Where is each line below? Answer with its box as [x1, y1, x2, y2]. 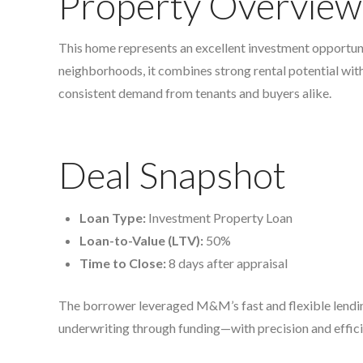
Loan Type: [79, 209, 147, 225]
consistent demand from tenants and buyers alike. [58, 85, 331, 101]
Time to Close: [79, 254, 167, 271]
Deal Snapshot [58, 152, 286, 198]
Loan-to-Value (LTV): [79, 232, 204, 248]
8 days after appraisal [166, 254, 288, 271]
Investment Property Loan [146, 209, 293, 225]
